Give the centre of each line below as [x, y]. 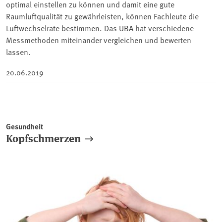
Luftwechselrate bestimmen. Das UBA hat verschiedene [100, 28]
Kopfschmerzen [43, 138]
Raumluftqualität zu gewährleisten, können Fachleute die [102, 16]
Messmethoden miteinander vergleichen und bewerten [99, 40]
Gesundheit [25, 127]
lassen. [18, 52]
